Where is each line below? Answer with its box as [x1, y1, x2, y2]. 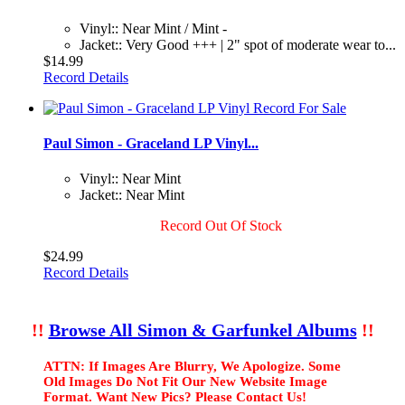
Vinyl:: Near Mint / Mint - [80, 20, 227, 36]
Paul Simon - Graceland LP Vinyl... [43, 136, 259, 152]
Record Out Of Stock [159, 218, 282, 234]
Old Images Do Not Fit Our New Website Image [43, 374, 327, 390]
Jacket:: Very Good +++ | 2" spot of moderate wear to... [80, 36, 396, 52]
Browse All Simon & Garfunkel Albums [48, 320, 357, 341]
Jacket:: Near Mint [80, 187, 184, 203]
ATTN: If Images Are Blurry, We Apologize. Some [43, 359, 341, 374]
